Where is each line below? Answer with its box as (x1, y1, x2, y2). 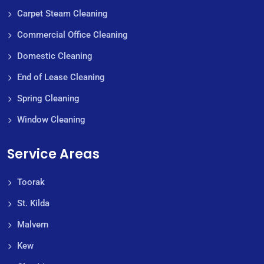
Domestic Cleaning (17, 51, 93, 62)
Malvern (17, 219, 48, 230)
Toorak (17, 177, 45, 188)
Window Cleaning (17, 114, 85, 126)
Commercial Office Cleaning (17, 29, 128, 41)
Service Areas (7, 145, 100, 164)
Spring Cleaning (17, 93, 80, 104)
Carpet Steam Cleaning (17, 8, 108, 19)
